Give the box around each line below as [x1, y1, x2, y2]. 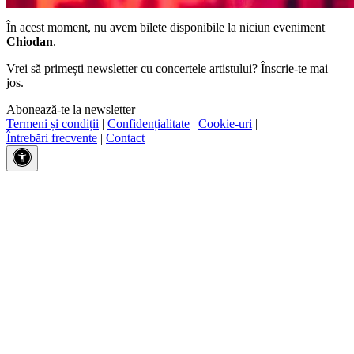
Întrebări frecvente [6, 130, 97, 145]
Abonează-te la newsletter [6, 102, 135, 116]
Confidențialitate [107, 116, 190, 130]
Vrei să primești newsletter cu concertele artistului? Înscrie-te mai [6, 61, 328, 75]
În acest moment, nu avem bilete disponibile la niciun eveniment [6, 20, 325, 34]
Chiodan [6, 34, 53, 48]
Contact [106, 130, 145, 145]
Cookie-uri [198, 116, 252, 130]
